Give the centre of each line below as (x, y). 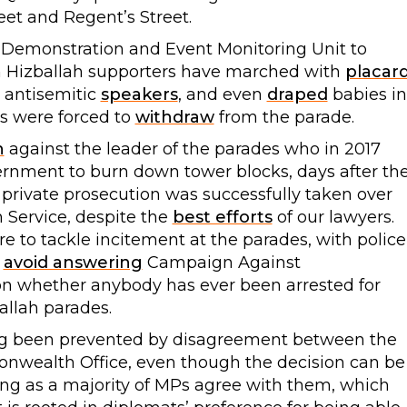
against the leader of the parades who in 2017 (192, 149)
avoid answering (73, 262)
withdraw (174, 117)
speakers (139, 94)
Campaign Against (221, 262)
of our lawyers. (333, 217)
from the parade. (284, 117)
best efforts (222, 217)
